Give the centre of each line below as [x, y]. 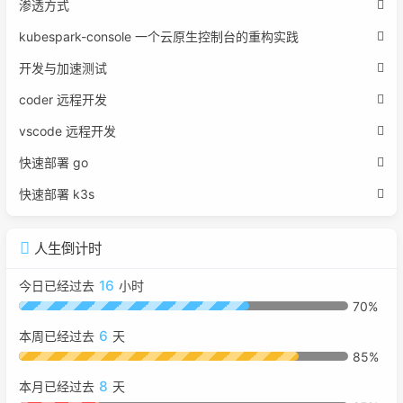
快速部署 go [54, 163]
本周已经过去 [57, 336]
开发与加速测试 [63, 68]
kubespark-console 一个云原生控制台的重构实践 [159, 37]
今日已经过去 [57, 285]
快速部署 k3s [57, 194]
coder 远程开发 [63, 100]
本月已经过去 [57, 386]
